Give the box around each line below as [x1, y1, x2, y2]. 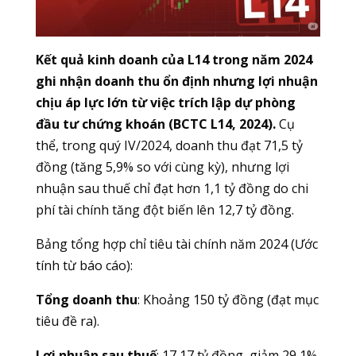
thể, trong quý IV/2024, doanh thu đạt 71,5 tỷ [35, 137, 303, 155]
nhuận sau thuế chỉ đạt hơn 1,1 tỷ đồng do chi [35, 180, 308, 198]
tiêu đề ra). [35, 312, 99, 331]
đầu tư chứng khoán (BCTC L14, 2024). [35, 115, 276, 133]
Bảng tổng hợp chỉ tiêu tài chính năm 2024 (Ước [35, 235, 318, 253]
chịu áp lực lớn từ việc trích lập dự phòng [35, 94, 296, 112]
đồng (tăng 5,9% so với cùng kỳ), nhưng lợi [35, 158, 289, 176]
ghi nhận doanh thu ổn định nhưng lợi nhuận [35, 72, 318, 91]
